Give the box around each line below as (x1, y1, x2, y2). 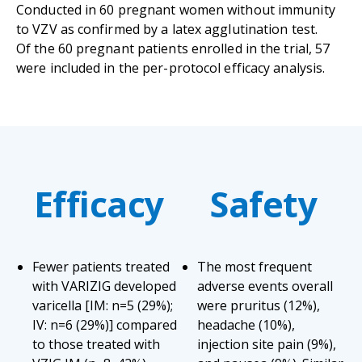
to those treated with (32, 335, 160, 353)
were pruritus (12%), (197, 296, 320, 314)
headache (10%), (197, 315, 295, 334)
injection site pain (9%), (197, 335, 336, 353)
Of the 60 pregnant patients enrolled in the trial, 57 (16, 40, 330, 58)
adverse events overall (197, 276, 333, 295)
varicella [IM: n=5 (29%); (32, 296, 173, 314)
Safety (210, 179, 317, 228)
